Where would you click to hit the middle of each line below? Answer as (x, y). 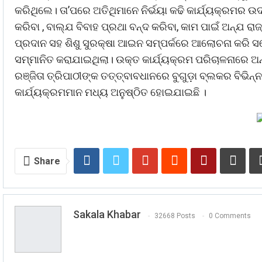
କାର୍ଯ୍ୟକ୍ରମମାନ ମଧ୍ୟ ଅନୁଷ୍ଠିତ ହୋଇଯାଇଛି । (111, 92)
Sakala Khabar (107, 215)
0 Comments (230, 216)
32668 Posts (175, 216)
